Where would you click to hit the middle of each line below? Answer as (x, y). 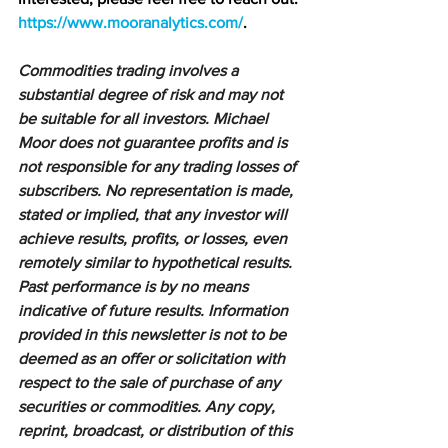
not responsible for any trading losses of (159, 166)
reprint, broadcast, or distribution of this (157, 430)
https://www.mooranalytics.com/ (130, 22)
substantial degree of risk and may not (152, 94)
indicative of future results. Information (155, 310)
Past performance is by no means (135, 286)
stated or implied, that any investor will (154, 214)
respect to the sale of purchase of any (151, 382)
